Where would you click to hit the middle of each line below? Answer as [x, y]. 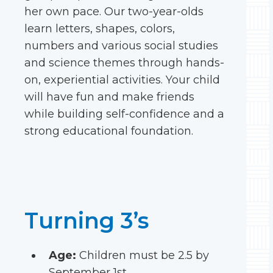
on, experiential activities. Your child [122, 80]
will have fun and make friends [109, 97]
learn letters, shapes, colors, [100, 29]
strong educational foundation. [109, 131]
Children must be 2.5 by [143, 255]
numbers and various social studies [121, 46]
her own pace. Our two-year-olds [114, 12]
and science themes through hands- [124, 63]
